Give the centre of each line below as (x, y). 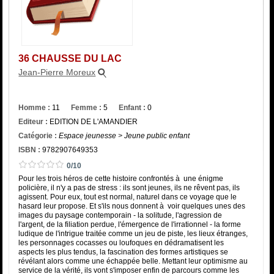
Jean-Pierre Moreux (57, 72)
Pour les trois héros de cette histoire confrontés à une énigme (121, 178)
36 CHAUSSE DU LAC (70, 58)
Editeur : (33, 121)
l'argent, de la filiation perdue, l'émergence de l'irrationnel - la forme (130, 224)
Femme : (87, 107)
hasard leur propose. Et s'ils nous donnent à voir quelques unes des (132, 206)
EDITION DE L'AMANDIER (93, 121)
